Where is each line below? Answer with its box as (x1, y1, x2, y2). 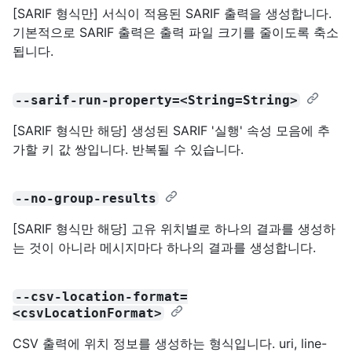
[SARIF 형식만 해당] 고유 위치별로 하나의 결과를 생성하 (13, 220, 335, 236)
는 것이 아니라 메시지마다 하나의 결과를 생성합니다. (13, 239, 316, 255)
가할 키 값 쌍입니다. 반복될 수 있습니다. (13, 141, 244, 157)
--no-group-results (15, 190, 157, 206)
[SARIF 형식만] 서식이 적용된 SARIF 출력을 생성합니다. (13, 5, 332, 21)
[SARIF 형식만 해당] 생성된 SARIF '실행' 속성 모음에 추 (13, 122, 330, 138)
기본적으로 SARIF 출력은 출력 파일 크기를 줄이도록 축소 (13, 24, 339, 40)
